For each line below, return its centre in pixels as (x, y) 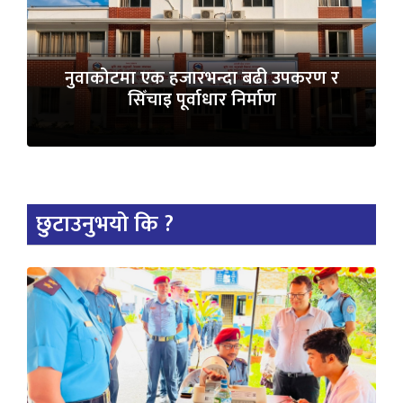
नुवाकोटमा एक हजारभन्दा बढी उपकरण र (201, 78)
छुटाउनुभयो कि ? (105, 224)
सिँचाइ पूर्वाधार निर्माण (201, 99)
